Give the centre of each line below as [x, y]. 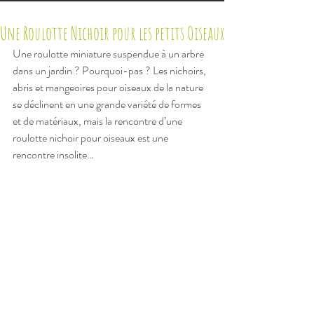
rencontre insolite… [53, 155]
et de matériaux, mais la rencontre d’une [98, 121]
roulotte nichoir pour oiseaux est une [91, 138]
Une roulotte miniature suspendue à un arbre [109, 54]
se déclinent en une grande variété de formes [108, 104]
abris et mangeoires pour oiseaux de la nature [109, 87]
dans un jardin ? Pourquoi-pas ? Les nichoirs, [110, 70]
